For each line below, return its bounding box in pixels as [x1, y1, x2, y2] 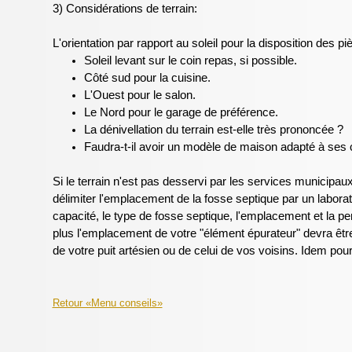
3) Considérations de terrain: [52, 2, 197, 15]
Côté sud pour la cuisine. [83, 71, 211, 84]
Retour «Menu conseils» [52, 297, 163, 309]
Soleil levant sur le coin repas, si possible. [83, 54, 297, 67]
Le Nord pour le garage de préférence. [83, 106, 278, 119]
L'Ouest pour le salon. [83, 89, 196, 101]
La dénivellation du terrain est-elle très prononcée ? [83, 123, 343, 136]
